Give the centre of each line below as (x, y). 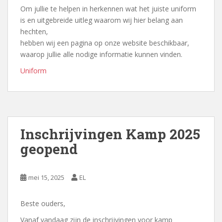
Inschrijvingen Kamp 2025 (110, 134)
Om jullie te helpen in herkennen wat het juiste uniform (108, 9)
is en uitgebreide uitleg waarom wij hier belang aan (102, 20)
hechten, (34, 32)
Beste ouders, (43, 204)
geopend (49, 149)
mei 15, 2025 (46, 178)
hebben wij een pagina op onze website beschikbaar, (105, 43)
